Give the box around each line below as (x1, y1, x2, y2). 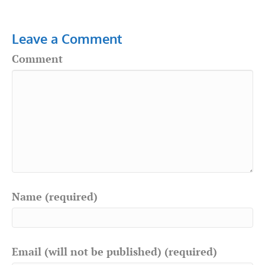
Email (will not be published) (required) (12, 244, 217, 258)
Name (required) (12, 189, 98, 203)
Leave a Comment (12, 30, 122, 47)
